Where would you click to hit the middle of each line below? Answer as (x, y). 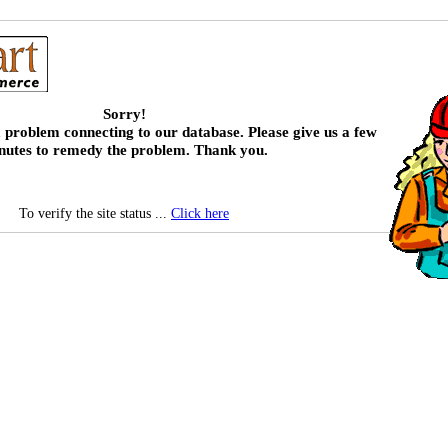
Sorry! (124, 114)
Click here (200, 213)
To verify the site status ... (95, 213)
